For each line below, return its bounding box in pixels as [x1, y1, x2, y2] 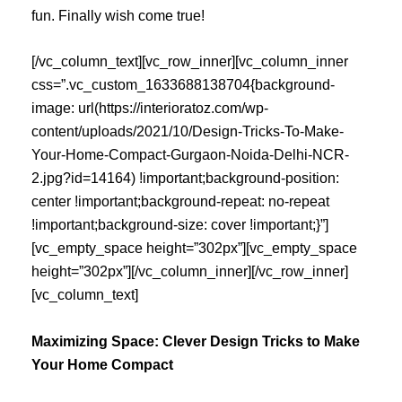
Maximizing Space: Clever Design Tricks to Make [31, 333, 360, 349]
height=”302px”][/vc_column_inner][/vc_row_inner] [31, 264, 348, 280]
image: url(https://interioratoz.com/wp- [31, 100, 268, 117]
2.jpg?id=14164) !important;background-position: [31, 170, 339, 187]
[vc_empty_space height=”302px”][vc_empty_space [31, 240, 357, 257]
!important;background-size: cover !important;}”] [31, 217, 328, 233]
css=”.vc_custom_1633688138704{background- [31, 77, 335, 93]
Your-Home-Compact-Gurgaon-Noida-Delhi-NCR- [31, 147, 349, 163]
